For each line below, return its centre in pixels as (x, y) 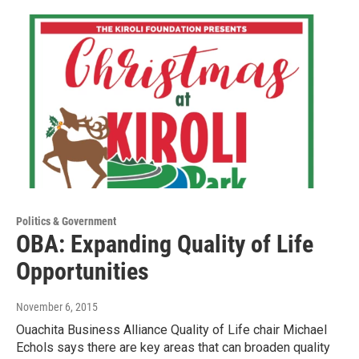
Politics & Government (66, 221)
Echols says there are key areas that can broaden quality (173, 347)
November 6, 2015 (57, 307)
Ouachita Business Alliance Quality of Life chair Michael (171, 329)
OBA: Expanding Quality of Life (165, 244)
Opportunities (83, 271)
